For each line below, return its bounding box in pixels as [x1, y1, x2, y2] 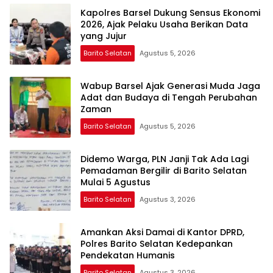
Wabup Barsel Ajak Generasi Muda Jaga [80, 79, 260, 92]
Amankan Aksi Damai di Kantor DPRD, [80, 225, 244, 238]
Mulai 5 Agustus [80, 175, 151, 188]
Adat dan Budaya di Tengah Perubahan [80, 91, 257, 104]
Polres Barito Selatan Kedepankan [80, 237, 233, 250]
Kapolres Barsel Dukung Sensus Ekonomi [80, 6, 260, 19]
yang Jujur [80, 29, 127, 42]
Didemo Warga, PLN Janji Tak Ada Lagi [80, 152, 249, 165]
